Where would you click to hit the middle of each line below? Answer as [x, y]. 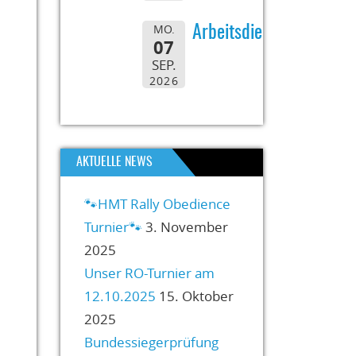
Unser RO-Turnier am [149, 273]
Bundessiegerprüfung [151, 342]
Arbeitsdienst [238, 34]
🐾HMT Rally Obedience [157, 203]
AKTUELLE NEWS [114, 162]
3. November [187, 226]
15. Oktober [196, 296]
